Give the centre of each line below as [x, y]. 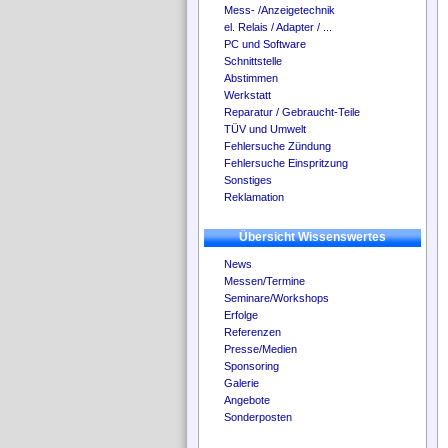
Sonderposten [258, 417]
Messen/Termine [264, 281]
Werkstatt [247, 95]
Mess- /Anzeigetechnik [279, 10]
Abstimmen [251, 78]
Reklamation [254, 197]
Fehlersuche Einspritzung [286, 163]
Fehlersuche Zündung [277, 146]
